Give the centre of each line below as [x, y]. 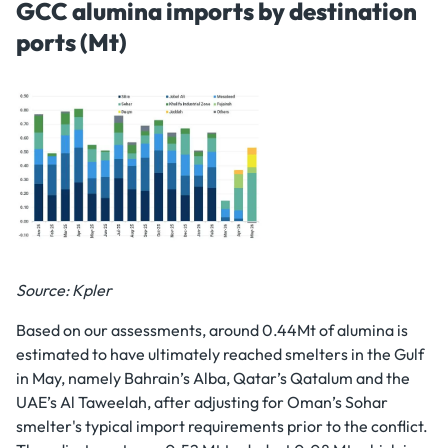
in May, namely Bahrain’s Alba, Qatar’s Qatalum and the [213, 378]
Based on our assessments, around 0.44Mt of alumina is [212, 330]
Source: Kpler [64, 290]
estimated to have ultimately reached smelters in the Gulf [220, 354]
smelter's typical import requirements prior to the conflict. [222, 426]
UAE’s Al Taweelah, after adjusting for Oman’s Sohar [202, 402]
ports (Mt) [71, 42]
